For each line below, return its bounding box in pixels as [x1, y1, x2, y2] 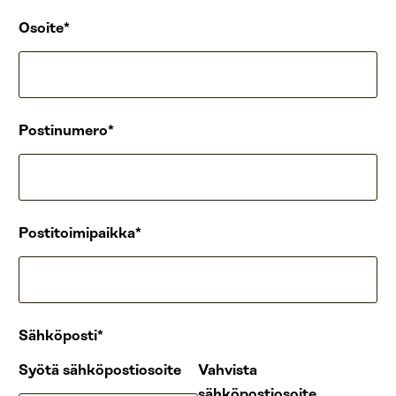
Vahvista [197, 362, 257, 378]
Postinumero [19, 123, 108, 139]
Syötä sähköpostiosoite [19, 362, 181, 378]
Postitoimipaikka [19, 225, 135, 241]
